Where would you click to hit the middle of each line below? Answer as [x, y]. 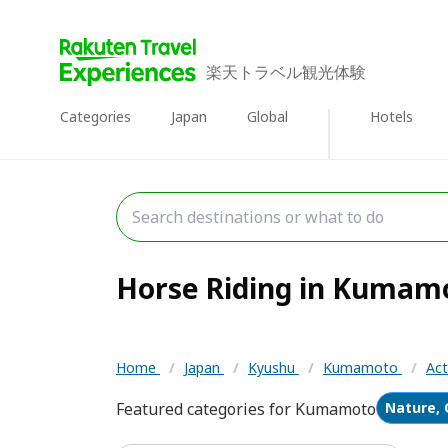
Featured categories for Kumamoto [246, 409]
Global [267, 116]
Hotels [391, 116]
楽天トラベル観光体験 [286, 72]
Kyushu [273, 367]
